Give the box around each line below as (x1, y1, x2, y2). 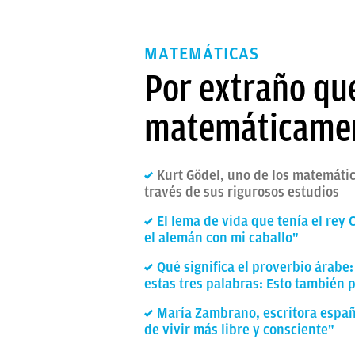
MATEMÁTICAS (144, 44, 259, 63)
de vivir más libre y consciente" (144, 322, 334, 338)
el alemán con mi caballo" (144, 230, 299, 246)
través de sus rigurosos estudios (144, 184, 339, 200)
